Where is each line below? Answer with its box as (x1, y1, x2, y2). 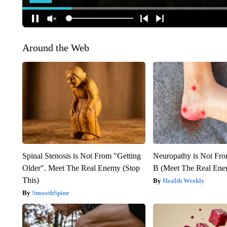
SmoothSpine (31, 188, 69, 197)
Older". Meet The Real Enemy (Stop (22, 163, 140, 172)
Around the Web (22, 42, 89, 53)
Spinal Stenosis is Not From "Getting (22, 151, 141, 160)
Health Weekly (163, 176, 205, 184)
